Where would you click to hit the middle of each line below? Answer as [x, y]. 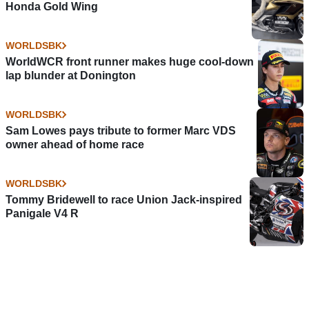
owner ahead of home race [75, 144]
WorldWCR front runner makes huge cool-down [130, 61]
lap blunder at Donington [71, 75]
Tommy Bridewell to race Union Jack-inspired [124, 199]
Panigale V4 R [42, 213]
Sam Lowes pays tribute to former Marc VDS [121, 130]
